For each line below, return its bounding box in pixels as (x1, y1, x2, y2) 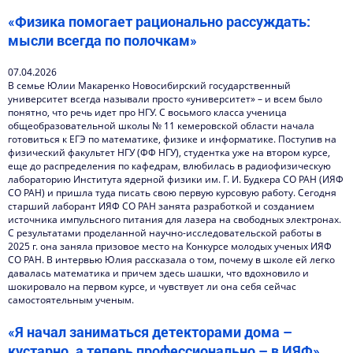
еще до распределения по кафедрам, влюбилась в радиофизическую (8, 159, 331, 173)
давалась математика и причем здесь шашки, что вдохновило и (8, 266, 309, 280)
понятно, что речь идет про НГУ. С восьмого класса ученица (8, 106, 287, 119)
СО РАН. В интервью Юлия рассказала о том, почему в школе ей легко (8, 253, 335, 266)
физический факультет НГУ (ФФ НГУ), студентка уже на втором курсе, (8, 146, 330, 159)
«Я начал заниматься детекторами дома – (8, 322, 292, 341)
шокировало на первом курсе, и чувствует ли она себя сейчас (8, 280, 296, 293)
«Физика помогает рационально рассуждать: (8, 12, 310, 31)
